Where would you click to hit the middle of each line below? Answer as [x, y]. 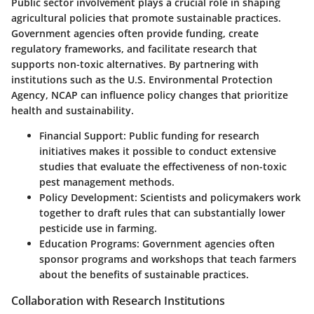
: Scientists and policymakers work [218, 197]
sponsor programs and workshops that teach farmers [168, 259]
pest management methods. [107, 182]
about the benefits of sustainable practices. [144, 274]
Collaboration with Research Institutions [118, 300]
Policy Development [87, 197]
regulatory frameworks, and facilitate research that [134, 48]
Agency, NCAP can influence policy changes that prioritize [150, 95]
